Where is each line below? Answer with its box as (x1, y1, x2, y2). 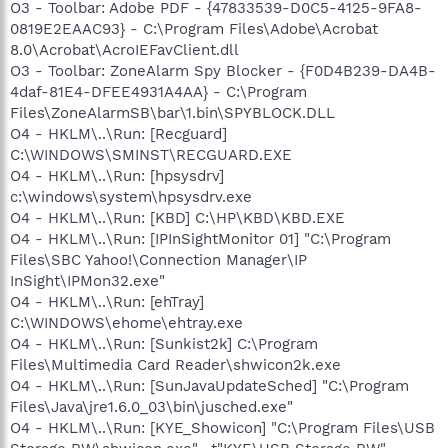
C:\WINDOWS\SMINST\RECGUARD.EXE (10, 145, 292, 164)
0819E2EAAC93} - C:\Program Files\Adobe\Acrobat (10, 19, 378, 38)
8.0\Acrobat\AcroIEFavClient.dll (10, 40, 239, 59)
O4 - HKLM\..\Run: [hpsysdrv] (10, 166, 224, 185)
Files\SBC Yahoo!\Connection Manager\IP (10, 250, 307, 269)
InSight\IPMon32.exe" (10, 271, 165, 290)
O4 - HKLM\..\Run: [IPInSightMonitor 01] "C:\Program (10, 229, 391, 248)
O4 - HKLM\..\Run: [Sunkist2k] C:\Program (10, 334, 318, 353)
